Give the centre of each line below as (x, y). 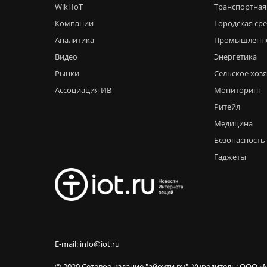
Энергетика (235, 57)
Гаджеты (230, 157)
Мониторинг (238, 90)
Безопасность (240, 140)
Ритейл (227, 107)
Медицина (233, 123)
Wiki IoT (69, 7)
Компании (74, 23)
